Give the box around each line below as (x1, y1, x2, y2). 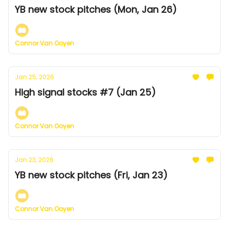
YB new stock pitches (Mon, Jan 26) (15, 3, 177, 16)
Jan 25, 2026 (15, 73, 54, 81)
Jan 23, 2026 (15, 155, 54, 164)
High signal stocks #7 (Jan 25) (15, 86, 156, 99)
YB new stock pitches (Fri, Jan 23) (15, 169, 168, 181)
